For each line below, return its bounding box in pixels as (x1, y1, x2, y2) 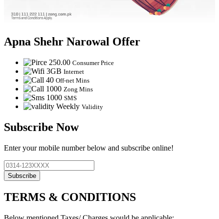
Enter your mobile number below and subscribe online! (4, 143, 174, 152)
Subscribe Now (4, 121, 79, 134)
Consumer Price (72, 59, 114, 67)
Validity (82, 103, 103, 111)
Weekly (56, 102, 80, 111)
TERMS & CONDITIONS (4, 190, 136, 203)
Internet (64, 68, 84, 76)
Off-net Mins (56, 77, 89, 85)
